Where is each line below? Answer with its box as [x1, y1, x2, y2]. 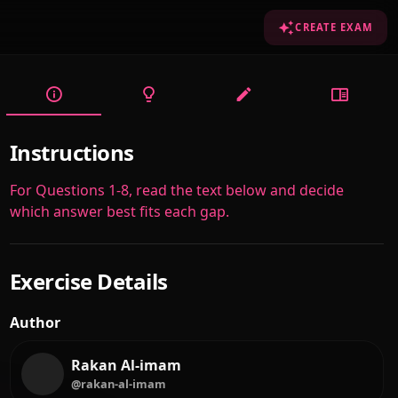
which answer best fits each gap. [9, 202, 229, 221]
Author [9, 313, 60, 332]
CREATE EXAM [295, 20, 373, 34]
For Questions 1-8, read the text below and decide [9, 180, 344, 200]
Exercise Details [9, 267, 168, 296]
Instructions [9, 138, 134, 167]
